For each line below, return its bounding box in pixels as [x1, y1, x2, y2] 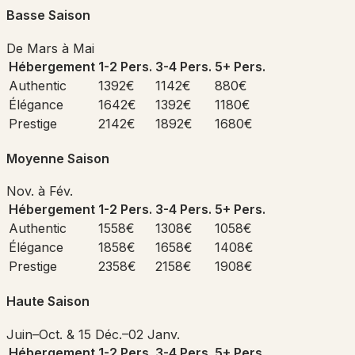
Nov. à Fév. [6, 183, 73, 200]
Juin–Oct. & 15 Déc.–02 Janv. [6, 326, 180, 342]
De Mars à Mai [6, 40, 94, 56]
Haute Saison [6, 293, 90, 310]
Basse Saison [6, 7, 90, 24]
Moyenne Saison [6, 150, 109, 166]
